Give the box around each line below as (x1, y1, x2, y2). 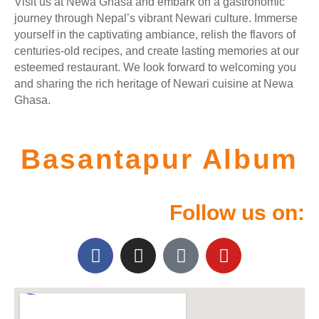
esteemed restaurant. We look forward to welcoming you (14, 61, 296, 73)
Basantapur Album (21, 144, 298, 174)
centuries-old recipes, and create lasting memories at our (14, 45, 299, 57)
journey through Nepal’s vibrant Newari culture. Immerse (14, 12, 298, 24)
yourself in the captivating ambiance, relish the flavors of (14, 28, 296, 41)
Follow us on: (169, 201, 305, 224)
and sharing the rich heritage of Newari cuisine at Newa (14, 78, 293, 90)
